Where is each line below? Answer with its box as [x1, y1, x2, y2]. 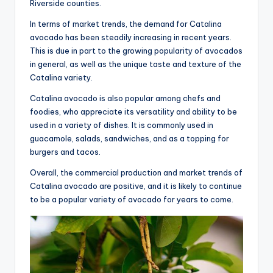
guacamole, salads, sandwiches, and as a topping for [30, 133, 229, 143]
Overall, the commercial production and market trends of [30, 167, 243, 177]
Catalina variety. [30, 72, 93, 82]
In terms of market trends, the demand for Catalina [30, 18, 222, 29]
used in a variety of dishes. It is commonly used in [30, 119, 213, 130]
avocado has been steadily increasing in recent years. [30, 32, 232, 42]
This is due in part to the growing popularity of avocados [30, 45, 243, 55]
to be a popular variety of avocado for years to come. [30, 194, 233, 204]
